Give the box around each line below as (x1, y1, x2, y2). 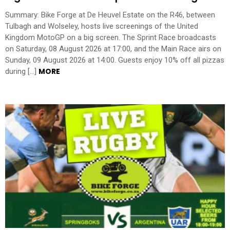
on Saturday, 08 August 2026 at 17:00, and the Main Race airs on (5, 44, 221, 54)
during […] (5, 67, 39, 76)
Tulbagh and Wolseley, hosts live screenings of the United (5, 22, 198, 31)
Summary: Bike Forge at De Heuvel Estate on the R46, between (5, 10, 215, 20)
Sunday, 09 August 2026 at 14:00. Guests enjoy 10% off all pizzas (5, 55, 224, 65)
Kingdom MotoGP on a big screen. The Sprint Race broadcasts (5, 33, 216, 43)
